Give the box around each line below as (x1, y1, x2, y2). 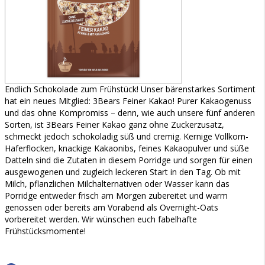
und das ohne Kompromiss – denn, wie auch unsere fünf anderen (5, 107, 255, 118)
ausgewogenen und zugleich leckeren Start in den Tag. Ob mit (5, 166, 241, 177)
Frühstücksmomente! (5, 225, 86, 237)
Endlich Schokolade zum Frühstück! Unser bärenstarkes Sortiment (5, 83, 256, 95)
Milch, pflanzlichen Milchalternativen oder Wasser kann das (5, 178, 230, 189)
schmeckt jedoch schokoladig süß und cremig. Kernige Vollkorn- (5, 131, 248, 142)
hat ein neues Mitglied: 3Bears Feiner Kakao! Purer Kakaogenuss (5, 95, 251, 106)
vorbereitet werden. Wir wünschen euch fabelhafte (5, 214, 197, 225)
